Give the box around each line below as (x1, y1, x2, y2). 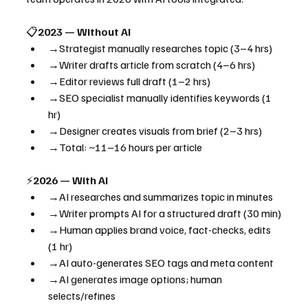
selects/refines (48, 289, 115, 303)
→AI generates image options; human (48, 272, 224, 287)
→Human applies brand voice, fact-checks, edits (48, 223, 273, 237)
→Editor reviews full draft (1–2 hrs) (48, 74, 210, 89)
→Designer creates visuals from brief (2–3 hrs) (48, 124, 262, 138)
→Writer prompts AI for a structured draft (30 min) (48, 206, 281, 221)
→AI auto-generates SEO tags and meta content (48, 256, 274, 270)
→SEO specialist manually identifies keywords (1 (48, 91, 274, 105)
